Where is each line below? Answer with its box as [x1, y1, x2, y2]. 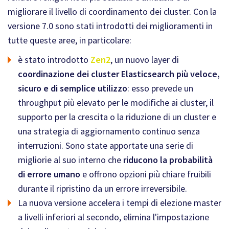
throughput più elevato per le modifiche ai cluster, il [18, 97, 214, 108]
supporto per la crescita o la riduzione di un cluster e [18, 111, 216, 123]
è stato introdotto [18, 54, 90, 65]
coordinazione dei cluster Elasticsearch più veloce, [18, 68, 220, 80]
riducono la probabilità [123, 154, 213, 166]
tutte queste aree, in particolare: [8, 34, 131, 46]
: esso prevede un [127, 82, 193, 94]
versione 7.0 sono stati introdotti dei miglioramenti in [8, 20, 213, 32]
